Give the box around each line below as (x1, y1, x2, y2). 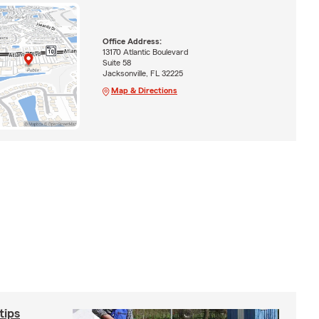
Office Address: (102, 37, 162, 46)
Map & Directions (110, 86, 177, 95)
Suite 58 (102, 58, 131, 68)
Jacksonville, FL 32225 (102, 69, 183, 78)
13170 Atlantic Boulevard (102, 48, 189, 57)
